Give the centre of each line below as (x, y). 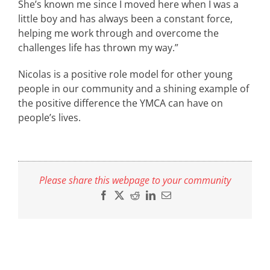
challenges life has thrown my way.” (98, 48)
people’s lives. (49, 118)
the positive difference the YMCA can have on (121, 103)
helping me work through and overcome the (118, 33)
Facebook (127, 194)
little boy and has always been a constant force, (125, 19)
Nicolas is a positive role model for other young (125, 74)
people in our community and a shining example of (133, 89)
